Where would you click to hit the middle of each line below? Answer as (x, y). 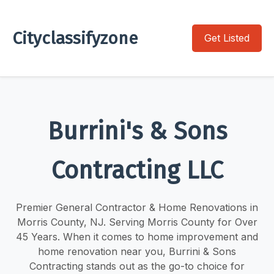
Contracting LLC (137, 170)
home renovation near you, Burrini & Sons (137, 251)
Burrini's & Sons (137, 131)
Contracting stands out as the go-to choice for (137, 266)
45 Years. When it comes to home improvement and (137, 236)
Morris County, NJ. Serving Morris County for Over (137, 222)
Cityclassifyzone (75, 38)
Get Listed (227, 38)
